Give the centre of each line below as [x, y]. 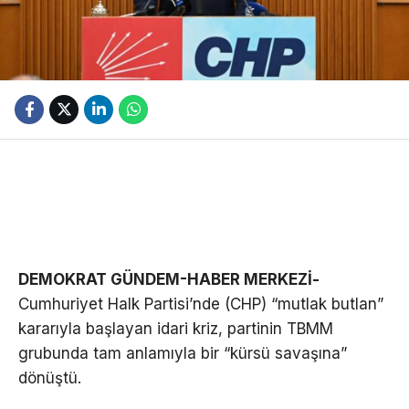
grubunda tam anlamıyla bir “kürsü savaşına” [183, 353]
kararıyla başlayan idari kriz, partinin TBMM [176, 328]
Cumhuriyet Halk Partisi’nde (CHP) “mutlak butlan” [201, 304]
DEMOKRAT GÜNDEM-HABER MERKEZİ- [169, 279]
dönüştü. [52, 378]
